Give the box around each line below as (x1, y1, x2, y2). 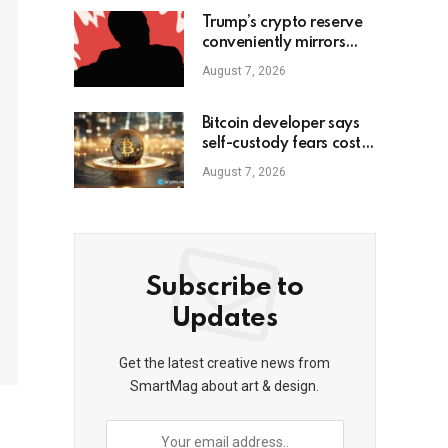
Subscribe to (145, 274, 304, 302)
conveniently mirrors (201, 35, 346, 52)
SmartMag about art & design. (130, 378, 320, 395)
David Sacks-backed (201, 55, 347, 72)
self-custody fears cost (201, 136, 361, 153)
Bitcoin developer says (201, 116, 360, 133)
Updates (171, 305, 278, 333)
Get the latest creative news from (119, 355, 331, 372)
